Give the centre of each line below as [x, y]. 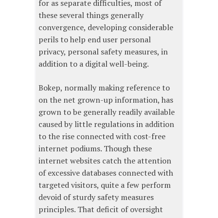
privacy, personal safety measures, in [103, 52]
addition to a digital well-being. [94, 64]
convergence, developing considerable [106, 27]
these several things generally [91, 15]
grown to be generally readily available [107, 112]
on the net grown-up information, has [106, 100]
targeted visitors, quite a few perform [105, 185]
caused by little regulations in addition [106, 124]
